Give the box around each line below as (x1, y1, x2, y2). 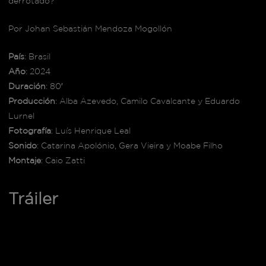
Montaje (8, 155, 41, 165)
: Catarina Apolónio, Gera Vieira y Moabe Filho (36, 140, 223, 150)
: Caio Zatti (40, 155, 85, 165)
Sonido (8, 140, 37, 150)
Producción (8, 96, 55, 106)
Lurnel (8, 110, 34, 121)
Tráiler (8, 189, 58, 207)
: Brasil (24, 51, 50, 61)
